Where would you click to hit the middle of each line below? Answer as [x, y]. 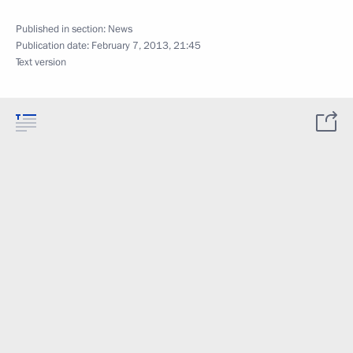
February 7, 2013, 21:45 [146, 46]
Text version [41, 62]
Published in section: [62, 29]
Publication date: [54, 46]
